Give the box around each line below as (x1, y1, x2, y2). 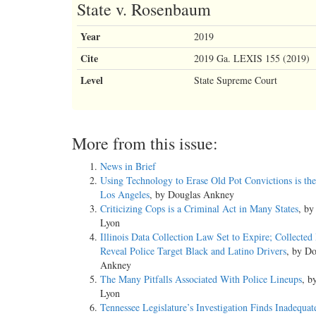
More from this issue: (72, 131, 218, 154)
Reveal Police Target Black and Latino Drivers (100, 243, 286, 257)
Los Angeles (100, 187, 150, 201)
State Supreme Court (194, 73, 277, 87)
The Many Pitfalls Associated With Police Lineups (100, 272, 302, 286)
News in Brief (100, 159, 156, 173)
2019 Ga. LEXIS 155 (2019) (194, 51, 310, 65)
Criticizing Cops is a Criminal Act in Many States (100, 201, 298, 215)
